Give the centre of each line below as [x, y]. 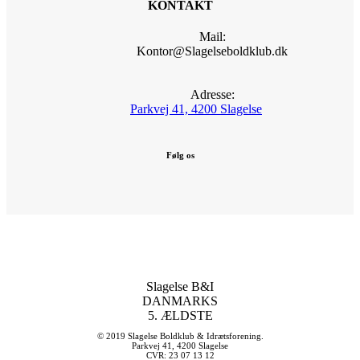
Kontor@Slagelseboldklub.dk [212, 51]
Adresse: [212, 94]
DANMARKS [180, 301]
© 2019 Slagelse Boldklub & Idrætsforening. [180, 336]
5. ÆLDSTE [180, 316]
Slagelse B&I [180, 287]
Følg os [180, 155]
